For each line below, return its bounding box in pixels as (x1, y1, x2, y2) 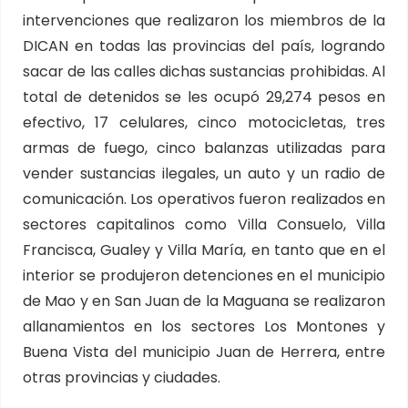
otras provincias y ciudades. (23, 367, 220, 388)
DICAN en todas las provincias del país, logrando (23, 36, 385, 56)
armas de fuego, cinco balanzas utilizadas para (23, 138, 385, 158)
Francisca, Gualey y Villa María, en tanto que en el (23, 240, 385, 260)
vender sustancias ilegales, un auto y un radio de (23, 163, 385, 184)
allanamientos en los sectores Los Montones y (23, 316, 385, 337)
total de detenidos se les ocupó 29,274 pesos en (23, 87, 385, 107)
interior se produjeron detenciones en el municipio (23, 265, 385, 286)
